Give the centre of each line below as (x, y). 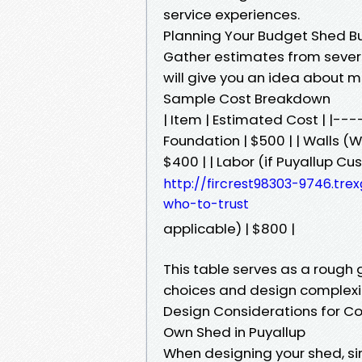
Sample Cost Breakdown (247, 98)
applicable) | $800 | (229, 228)
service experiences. (232, 14)
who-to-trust (206, 204)
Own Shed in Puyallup (234, 332)
